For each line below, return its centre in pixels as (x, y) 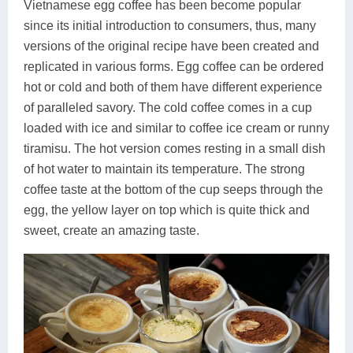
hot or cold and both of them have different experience (173, 87)
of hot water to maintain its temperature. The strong (164, 169)
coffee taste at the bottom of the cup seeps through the (173, 189)
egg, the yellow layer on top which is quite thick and (167, 210)
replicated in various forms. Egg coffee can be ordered (174, 66)
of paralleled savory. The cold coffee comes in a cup (168, 107)
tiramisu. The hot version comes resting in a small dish (175, 148)
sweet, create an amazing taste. (111, 230)
